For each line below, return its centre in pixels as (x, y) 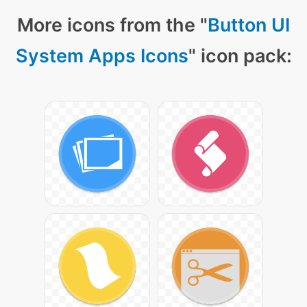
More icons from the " (112, 25)
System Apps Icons (102, 56)
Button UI (249, 25)
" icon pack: (240, 56)
